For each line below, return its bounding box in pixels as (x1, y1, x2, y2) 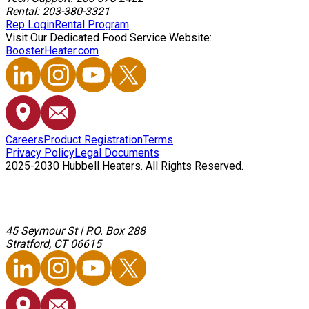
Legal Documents (74, 146, 159, 160)
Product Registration (43, 133, 143, 147)
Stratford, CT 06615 (6, 237, 101, 251)
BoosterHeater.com (6, 44, 99, 58)
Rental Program (54, 18, 129, 32)
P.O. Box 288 (83, 224, 146, 238)
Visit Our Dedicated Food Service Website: (6, 31, 212, 45)
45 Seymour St (6, 224, 80, 238)
